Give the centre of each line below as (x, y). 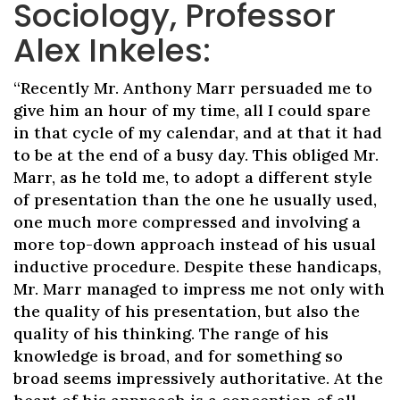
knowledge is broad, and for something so (178, 356)
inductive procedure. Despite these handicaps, (197, 267)
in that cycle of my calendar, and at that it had (198, 133)
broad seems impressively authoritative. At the (198, 378)
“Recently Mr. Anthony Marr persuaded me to (193, 88)
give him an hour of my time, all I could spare (192, 110)
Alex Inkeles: (112, 50)
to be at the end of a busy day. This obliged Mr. (196, 155)
